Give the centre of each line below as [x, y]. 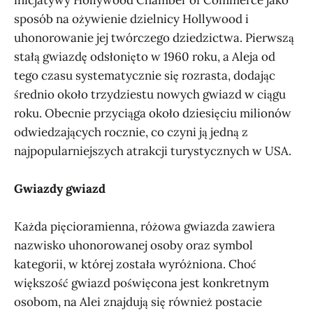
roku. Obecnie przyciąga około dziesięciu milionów [153, 113]
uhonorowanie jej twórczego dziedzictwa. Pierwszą [154, 37]
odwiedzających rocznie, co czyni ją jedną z [131, 132]
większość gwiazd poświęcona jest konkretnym [141, 283]
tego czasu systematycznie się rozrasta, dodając [145, 75]
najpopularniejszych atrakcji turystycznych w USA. [153, 151]
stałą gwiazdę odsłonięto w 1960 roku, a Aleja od [145, 56]
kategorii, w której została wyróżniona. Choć [135, 264]
